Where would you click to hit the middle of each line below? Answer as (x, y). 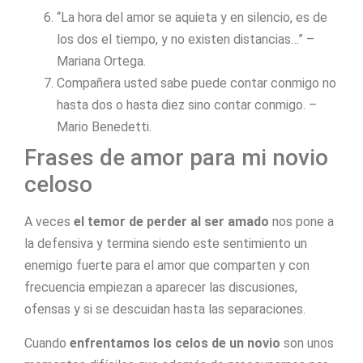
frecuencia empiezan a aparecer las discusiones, (161, 288)
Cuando (47, 343)
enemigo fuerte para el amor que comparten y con (167, 266)
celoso (58, 185)
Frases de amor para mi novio (176, 158)
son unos (307, 343)
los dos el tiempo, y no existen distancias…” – (186, 40)
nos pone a (301, 222)
